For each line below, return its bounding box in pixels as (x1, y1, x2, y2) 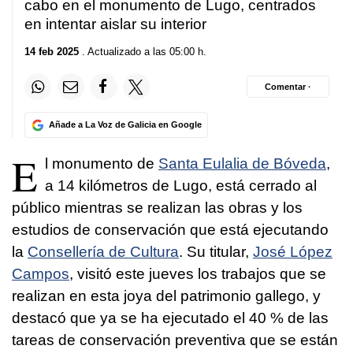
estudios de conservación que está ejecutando (12, 221, 329, 239)
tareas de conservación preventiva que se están (12, 332, 338, 349)
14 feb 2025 (24, 46, 79, 58)
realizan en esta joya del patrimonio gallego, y (12, 288, 321, 305)
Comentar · (265, 81, 311, 91)
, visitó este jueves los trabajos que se (69, 266, 326, 283)
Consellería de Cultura (28, 243, 179, 261)
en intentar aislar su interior (24, 15, 206, 32)
